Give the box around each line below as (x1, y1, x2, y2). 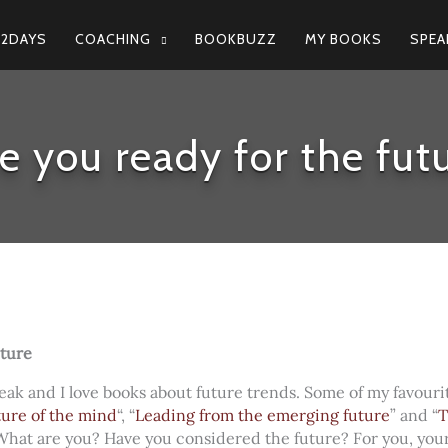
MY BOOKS (305, 29, 382, 48)
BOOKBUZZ (195, 29, 277, 48)
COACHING (75, 29, 151, 48)
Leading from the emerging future (135, 405, 390, 425)
